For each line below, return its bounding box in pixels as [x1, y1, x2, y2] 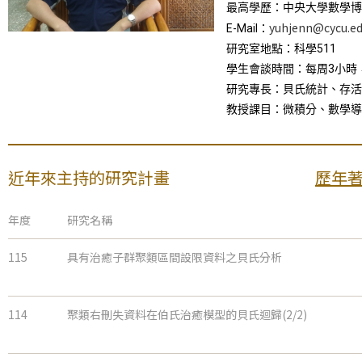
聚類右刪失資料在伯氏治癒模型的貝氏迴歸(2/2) [67, 306, 307, 323]
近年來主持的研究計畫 [8, 166, 170, 190]
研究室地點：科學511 [226, 42, 336, 56]
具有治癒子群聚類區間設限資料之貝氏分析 [67, 249, 282, 266]
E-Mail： [226, 22, 269, 36]
